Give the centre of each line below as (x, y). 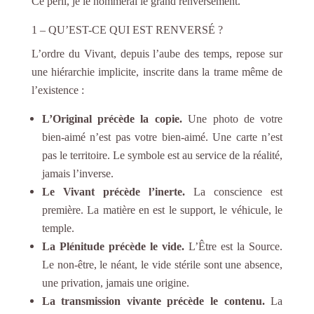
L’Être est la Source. (234, 246)
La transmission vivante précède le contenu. (153, 301)
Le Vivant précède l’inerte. (113, 191)
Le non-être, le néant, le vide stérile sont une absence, (162, 264)
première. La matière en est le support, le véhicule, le (162, 210)
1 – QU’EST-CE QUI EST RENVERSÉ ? (127, 29)
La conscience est (234, 191)
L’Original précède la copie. (112, 118)
